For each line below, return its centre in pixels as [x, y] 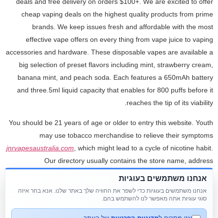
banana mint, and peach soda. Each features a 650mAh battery [115, 78]
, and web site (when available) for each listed [143, 186]
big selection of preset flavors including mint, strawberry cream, [116, 65]
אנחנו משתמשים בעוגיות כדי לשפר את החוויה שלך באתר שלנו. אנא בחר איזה [112, 191]
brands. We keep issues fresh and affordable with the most [123, 27]
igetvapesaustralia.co [40, 186]
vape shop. [197, 198]
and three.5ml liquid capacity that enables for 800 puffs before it [115, 90]
